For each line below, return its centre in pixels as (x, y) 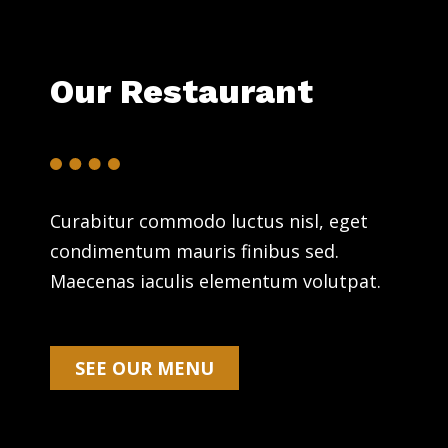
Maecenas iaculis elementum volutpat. (215, 280)
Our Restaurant (181, 90)
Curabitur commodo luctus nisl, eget (209, 220)
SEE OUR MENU (144, 367)
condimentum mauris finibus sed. (194, 250)
